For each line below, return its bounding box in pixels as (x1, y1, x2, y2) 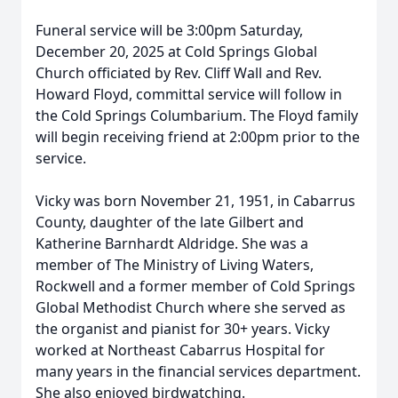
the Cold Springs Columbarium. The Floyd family (36, 106, 358, 125)
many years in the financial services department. (36, 362, 361, 381)
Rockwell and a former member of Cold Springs (36, 276, 355, 296)
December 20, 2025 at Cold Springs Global (36, 42, 317, 61)
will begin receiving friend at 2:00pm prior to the (36, 127, 360, 147)
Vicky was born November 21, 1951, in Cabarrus (36, 191, 355, 211)
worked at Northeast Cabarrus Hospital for (36, 340, 325, 360)
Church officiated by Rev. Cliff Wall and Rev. (36, 63, 322, 83)
